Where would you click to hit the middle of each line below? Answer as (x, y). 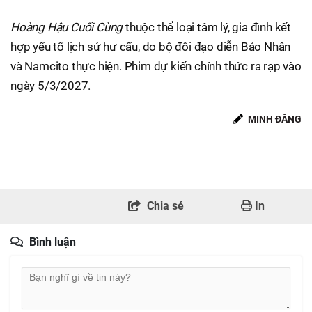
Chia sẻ (165, 205)
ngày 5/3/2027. (51, 85)
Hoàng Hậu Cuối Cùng (67, 27)
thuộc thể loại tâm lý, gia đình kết (207, 27)
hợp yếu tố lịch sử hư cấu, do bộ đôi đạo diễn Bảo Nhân (151, 46)
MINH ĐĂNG (274, 119)
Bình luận (53, 242)
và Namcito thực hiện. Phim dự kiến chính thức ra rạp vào (156, 66)
